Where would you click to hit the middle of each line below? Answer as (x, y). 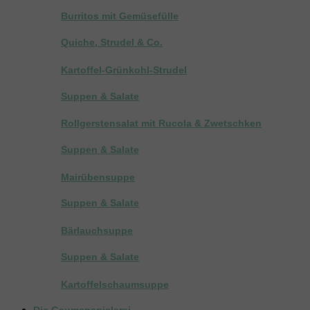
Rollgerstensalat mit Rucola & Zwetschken (161, 124)
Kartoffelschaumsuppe (115, 284)
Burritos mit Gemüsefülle (120, 16)
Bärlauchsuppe (97, 231)
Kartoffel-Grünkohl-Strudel (124, 70)
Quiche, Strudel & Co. (112, 43)
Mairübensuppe (98, 177)
